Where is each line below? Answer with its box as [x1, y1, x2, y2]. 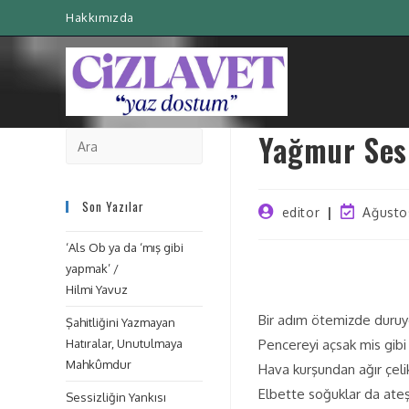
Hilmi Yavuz [66, 282, 128, 297]
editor [281, 204, 320, 220]
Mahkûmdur [66, 357, 131, 372]
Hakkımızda [66, 10, 134, 25]
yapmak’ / [66, 261, 119, 276]
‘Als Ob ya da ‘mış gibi [66, 240, 184, 255]
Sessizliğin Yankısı [66, 390, 166, 404]
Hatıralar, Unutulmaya [66, 336, 183, 351]
